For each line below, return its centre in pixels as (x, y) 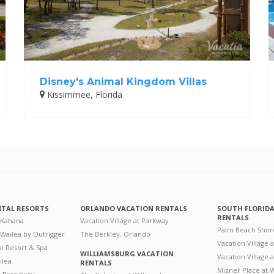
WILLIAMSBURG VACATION (127, 253)
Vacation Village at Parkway (124, 220)
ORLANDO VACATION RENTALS (133, 208)
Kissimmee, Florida (83, 94)
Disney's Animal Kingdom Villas (123, 81)
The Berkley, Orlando (115, 234)
